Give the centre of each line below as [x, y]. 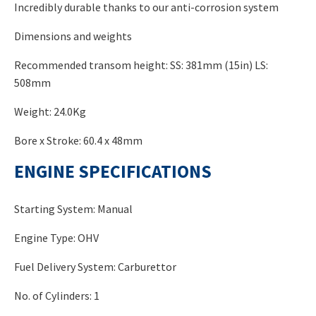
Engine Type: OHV [56, 238]
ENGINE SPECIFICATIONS [113, 172]
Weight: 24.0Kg [50, 112]
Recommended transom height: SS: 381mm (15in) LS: [141, 65]
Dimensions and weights [73, 36]
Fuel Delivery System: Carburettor [95, 267]
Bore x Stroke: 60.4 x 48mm [78, 141]
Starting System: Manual [73, 209]
